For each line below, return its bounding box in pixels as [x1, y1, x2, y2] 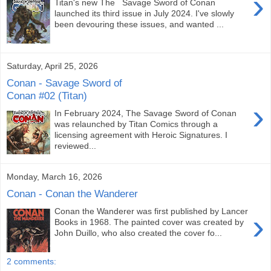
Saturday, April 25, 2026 [7, 60, 98, 71]
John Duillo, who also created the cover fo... [54, 227, 223, 238]
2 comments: [7, 256, 56, 267]
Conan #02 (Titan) [7, 90, 87, 102]
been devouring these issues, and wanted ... [54, 19, 224, 29]
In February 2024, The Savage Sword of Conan [54, 108, 237, 118]
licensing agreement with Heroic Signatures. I [54, 129, 228, 140]
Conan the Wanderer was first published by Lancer [54, 206, 249, 216]
